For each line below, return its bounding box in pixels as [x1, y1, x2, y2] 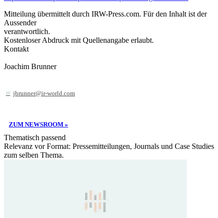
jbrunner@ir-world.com [13, 90, 75, 97]
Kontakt [4, 44, 29, 53]
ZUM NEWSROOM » [9, 120, 68, 128]
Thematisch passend [4, 133, 66, 142]
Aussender [4, 18, 36, 27]
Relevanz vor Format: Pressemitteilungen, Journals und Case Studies [4, 142, 214, 150]
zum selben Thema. [4, 150, 64, 159]
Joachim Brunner [4, 62, 56, 71]
